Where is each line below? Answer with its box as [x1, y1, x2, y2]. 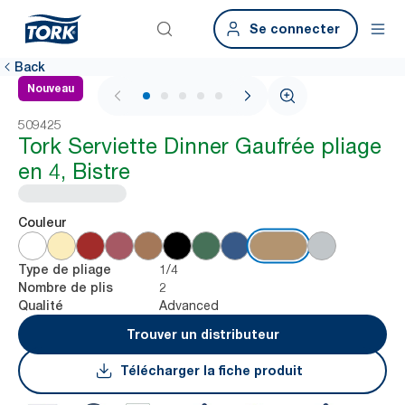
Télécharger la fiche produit [120, 363, 303, 378]
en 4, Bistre [18, 158, 130, 184]
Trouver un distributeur [126, 326, 279, 342]
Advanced [159, 297, 219, 313]
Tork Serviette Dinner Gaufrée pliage [18, 133, 381, 159]
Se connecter [250, 21, 340, 36]
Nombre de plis [18, 280, 113, 295]
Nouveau [27, 81, 74, 95]
